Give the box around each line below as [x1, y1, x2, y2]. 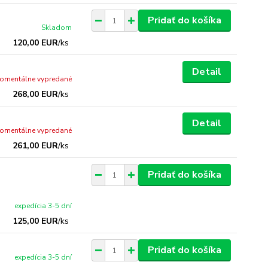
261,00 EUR [13, 140, 59, 151]
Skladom [41, 23, 72, 32]
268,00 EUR [13, 89, 59, 100]
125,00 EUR [13, 215, 59, 227]
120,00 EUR [13, 37, 59, 48]
